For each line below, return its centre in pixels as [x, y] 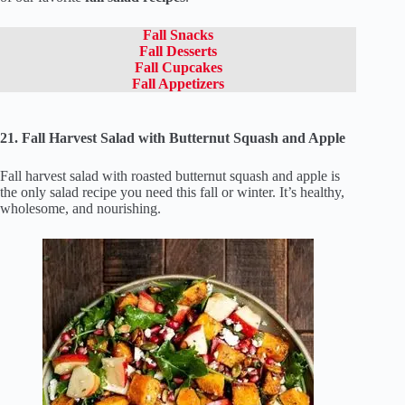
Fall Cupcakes [178, 68]
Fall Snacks [179, 35]
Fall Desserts [179, 52]
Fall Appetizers [179, 84]
